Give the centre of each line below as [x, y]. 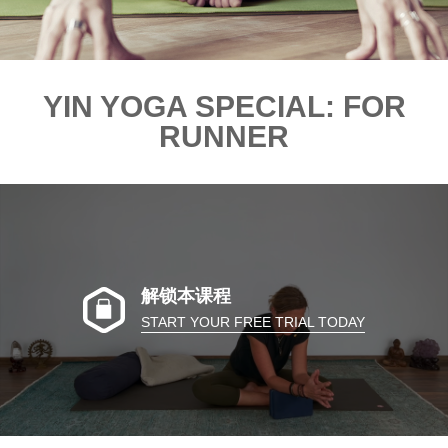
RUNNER [224, 136]
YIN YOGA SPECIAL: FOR [224, 106]
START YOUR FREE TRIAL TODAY [253, 322]
